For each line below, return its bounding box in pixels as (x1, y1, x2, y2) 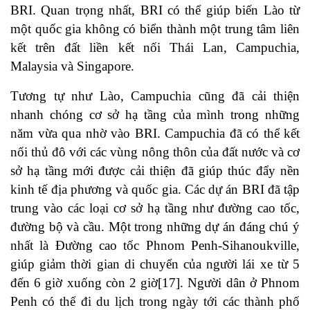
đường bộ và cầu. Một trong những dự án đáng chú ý (10, 219, 300, 235)
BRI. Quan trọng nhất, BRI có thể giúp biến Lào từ (10, 3, 300, 18)
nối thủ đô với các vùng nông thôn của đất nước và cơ (10, 145, 300, 160)
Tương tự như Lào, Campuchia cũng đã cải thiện (10, 89, 300, 104)
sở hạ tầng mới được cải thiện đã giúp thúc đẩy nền (10, 163, 300, 179)
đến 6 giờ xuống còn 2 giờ (10, 275, 158, 291)
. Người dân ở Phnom (180, 275, 300, 291)
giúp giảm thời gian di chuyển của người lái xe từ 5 (10, 257, 300, 272)
